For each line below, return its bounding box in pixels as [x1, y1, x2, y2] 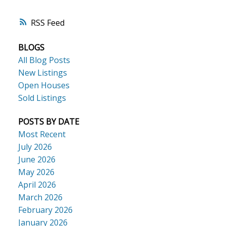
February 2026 [18, 204, 73, 216]
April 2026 [18, 179, 56, 191]
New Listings [18, 67, 67, 78]
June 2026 [18, 154, 55, 165]
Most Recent [18, 129, 66, 140]
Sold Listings [18, 92, 66, 103]
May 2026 [18, 166, 54, 178]
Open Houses [18, 79, 70, 91]
